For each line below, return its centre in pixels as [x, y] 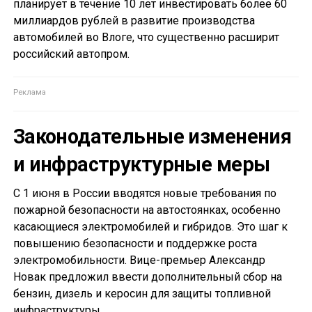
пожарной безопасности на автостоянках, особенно [147, 210]
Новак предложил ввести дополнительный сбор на [147, 277]
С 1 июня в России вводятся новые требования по [145, 194]
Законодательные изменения [152, 137]
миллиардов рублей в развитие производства [134, 21]
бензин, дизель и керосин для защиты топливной [142, 294]
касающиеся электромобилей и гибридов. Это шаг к [150, 227]
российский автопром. [71, 54]
